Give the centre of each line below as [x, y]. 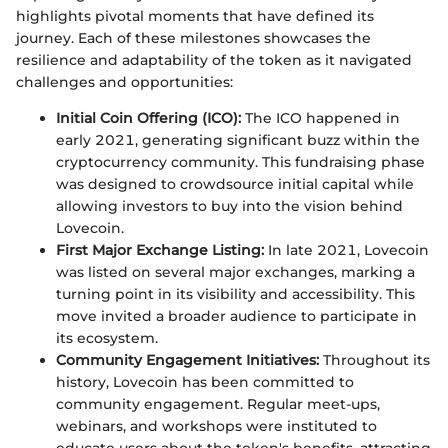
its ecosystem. [107, 338]
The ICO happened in [320, 118]
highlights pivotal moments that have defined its [195, 16]
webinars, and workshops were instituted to [216, 426]
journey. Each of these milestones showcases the [193, 38]
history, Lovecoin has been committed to [205, 382]
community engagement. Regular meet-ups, [218, 404]
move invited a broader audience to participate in [236, 316]
